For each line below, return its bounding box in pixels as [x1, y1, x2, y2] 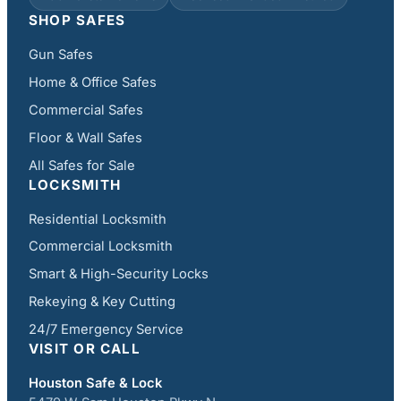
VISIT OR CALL [29, 339, 141, 357]
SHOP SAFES [29, 12, 126, 30]
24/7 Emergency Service [29, 320, 183, 337]
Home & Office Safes [29, 74, 157, 91]
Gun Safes [29, 47, 93, 64]
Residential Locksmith [29, 210, 166, 227]
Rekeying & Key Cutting [29, 293, 175, 310]
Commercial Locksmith [29, 238, 173, 255]
